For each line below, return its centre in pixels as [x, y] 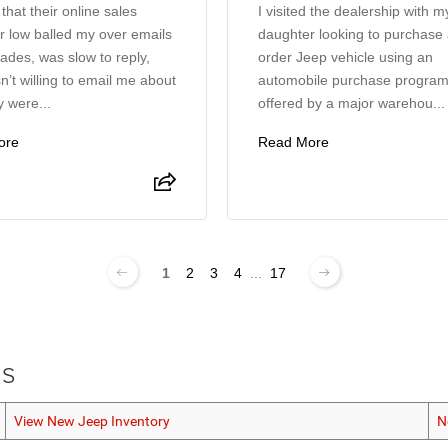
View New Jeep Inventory [92, 421]
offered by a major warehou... [352, 103]
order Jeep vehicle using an [346, 57]
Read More [294, 142]
